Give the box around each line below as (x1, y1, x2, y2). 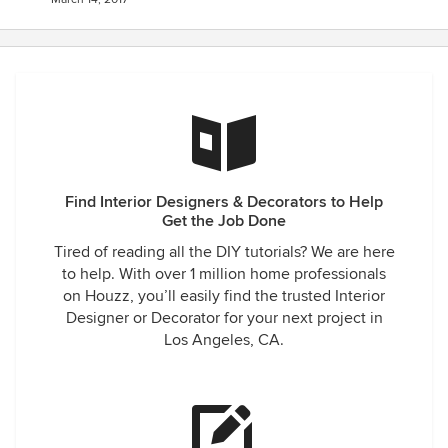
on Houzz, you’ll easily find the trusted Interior (63, 286, 385, 306)
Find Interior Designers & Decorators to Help (65, 192, 383, 212)
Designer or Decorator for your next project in (65, 308, 383, 328)
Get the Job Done (162, 211, 286, 231)
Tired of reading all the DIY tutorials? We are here (53, 242, 395, 262)
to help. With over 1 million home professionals (62, 264, 386, 284)
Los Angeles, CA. (164, 330, 284, 350)
